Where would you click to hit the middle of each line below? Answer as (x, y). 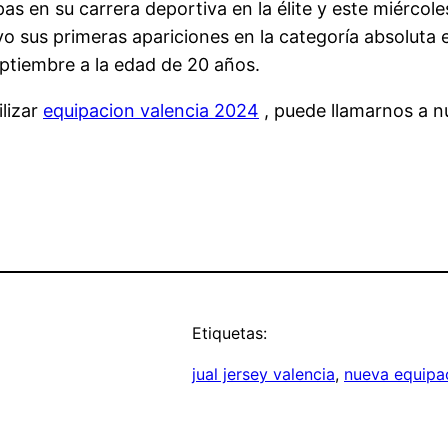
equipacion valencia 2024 (151, 111)
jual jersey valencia (263, 374)
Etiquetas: (229, 333)
